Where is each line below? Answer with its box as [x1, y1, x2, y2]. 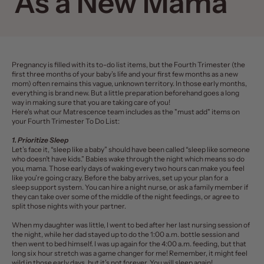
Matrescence [63, 107, 106, 117]
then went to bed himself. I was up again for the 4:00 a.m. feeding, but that [12, 239, 246, 249]
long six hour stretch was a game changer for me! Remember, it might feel [12, 249, 247, 258]
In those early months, [176, 79, 247, 88]
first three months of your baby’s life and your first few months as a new [12, 70, 238, 79]
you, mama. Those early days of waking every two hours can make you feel [12, 164, 245, 173]
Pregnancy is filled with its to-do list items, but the [12, 60, 174, 70]
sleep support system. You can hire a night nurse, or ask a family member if [12, 183, 248, 192]
